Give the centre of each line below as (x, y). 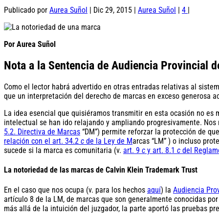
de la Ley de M (108, 141)
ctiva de (44, 132)
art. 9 (132, 151)
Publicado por (27, 10)
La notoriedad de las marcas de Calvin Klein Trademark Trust (101, 170)
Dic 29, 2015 (113, 10)
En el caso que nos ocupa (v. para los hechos (76, 190)
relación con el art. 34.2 (42, 141)
